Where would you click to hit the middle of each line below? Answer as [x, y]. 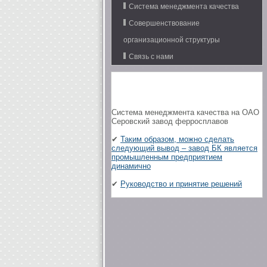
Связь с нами [151, 57]
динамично [131, 166]
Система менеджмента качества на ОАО [185, 112]
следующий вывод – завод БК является [184, 148]
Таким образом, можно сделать [177, 139]
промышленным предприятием [167, 157]
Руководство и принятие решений [181, 184]
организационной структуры [172, 40]
